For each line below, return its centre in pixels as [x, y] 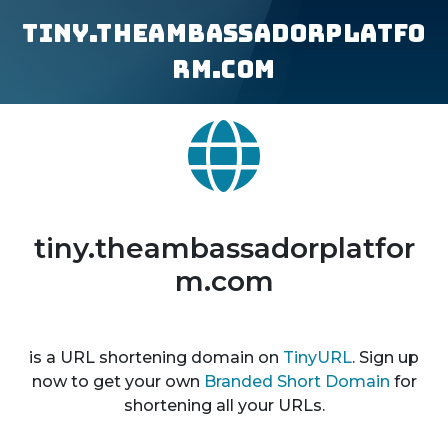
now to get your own [117, 381]
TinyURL [317, 357]
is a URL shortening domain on [156, 357]
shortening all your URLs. [224, 405]
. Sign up [385, 357]
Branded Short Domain [296, 381]
